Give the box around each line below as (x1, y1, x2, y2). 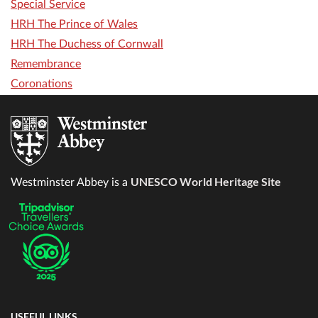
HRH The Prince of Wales (11, 18, 138, 31)
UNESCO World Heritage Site (131, 175, 281, 189)
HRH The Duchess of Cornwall (11, 38, 163, 50)
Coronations (11, 78, 72, 90)
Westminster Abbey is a (11, 177, 131, 189)
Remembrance (11, 58, 81, 70)
